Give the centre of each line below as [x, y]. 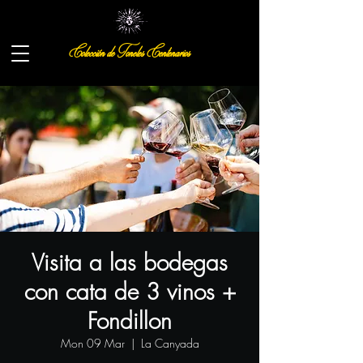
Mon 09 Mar [92, 343]
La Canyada [170, 343]
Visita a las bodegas [130, 262]
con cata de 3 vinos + [130, 291]
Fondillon [130, 320]
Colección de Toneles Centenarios [129, 53]
